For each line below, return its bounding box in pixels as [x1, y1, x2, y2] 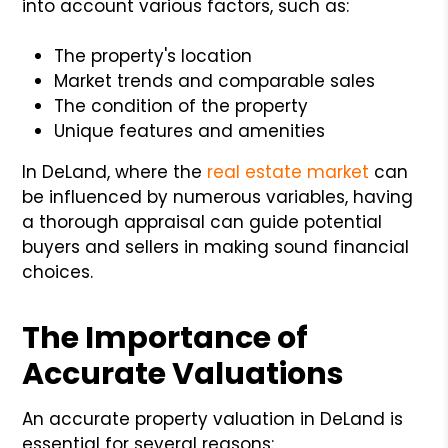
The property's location [54, 43, 253, 68]
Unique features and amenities [54, 118, 326, 143]
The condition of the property [54, 93, 309, 118]
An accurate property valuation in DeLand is [22, 406, 404, 431]
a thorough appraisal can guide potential [22, 209, 383, 234]
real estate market [207, 159, 370, 184]
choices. [22, 259, 94, 284]
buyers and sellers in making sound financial [22, 234, 410, 259]
